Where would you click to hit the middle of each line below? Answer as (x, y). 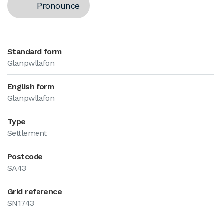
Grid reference (35, 192)
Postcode (25, 157)
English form (31, 87)
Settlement (27, 133)
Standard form (35, 52)
